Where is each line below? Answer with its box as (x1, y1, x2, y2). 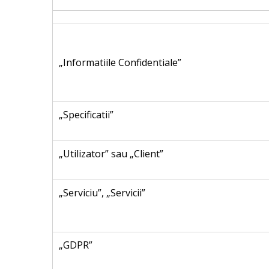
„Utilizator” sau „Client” (59, 147, 163, 160)
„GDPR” (59, 238, 92, 252)
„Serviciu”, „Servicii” (59, 186, 145, 199)
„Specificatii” (59, 108, 113, 121)
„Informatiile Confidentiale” (59, 56, 181, 69)
